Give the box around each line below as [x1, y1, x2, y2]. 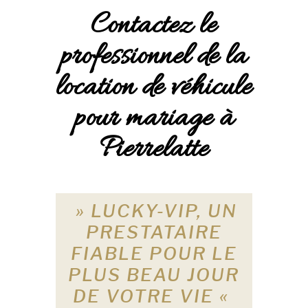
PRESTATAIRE [85, 221, 222, 243]
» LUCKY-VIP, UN [70, 199, 238, 221]
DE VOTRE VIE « [73, 285, 235, 307]
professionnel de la [60, 37, 247, 76]
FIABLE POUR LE [70, 242, 237, 264]
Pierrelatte [99, 130, 208, 169]
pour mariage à [74, 99, 234, 138]
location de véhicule [56, 68, 252, 107]
